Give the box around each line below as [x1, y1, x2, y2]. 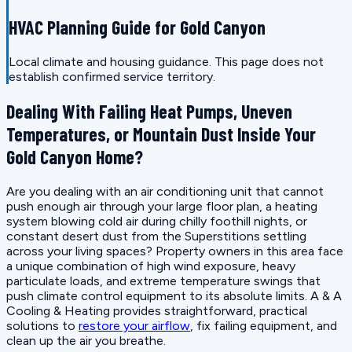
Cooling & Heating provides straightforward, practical [6, 303, 307, 318]
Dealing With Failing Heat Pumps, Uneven [6, 100, 292, 123]
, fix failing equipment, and [190, 318, 337, 333]
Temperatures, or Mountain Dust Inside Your [6, 123, 316, 146]
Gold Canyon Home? [6, 145, 143, 169]
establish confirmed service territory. [9, 69, 215, 85]
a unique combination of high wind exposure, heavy [6, 258, 295, 273]
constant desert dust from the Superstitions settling [6, 229, 306, 244]
